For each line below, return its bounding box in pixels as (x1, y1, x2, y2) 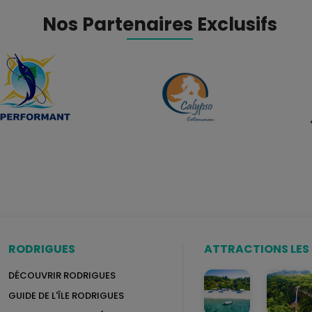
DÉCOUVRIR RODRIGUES (8, 268, 116, 282)
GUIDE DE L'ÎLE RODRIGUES (8, 288, 124, 302)
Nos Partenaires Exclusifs (42, 11, 277, 37)
